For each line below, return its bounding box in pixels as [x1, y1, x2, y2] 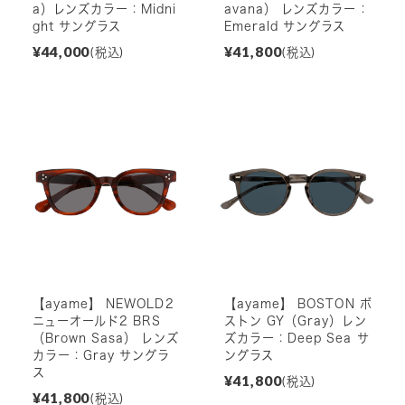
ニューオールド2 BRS [32, 314, 162, 327]
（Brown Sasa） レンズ [32, 331, 179, 344]
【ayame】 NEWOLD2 [32, 297, 174, 310]
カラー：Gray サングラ [32, 348, 171, 362]
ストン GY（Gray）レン [223, 314, 367, 327]
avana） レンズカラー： [223, 2, 370, 15]
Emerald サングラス [223, 19, 346, 33]
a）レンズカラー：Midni [32, 2, 177, 15]
